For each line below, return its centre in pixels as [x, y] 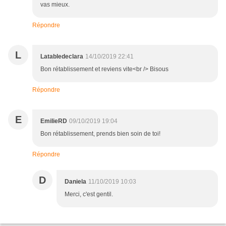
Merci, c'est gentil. [89, 194]
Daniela [75, 182]
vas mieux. [55, 5]
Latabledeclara [62, 56]
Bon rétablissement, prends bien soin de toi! [100, 134]
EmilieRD [54, 121]
